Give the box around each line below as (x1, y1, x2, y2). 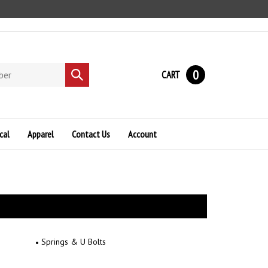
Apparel (28, 127, 54, 140)
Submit (71, 69, 95, 80)
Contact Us (72, 127, 110, 140)
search (71, 81, 94, 92)
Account (128, 127, 157, 140)
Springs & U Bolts (41, 236, 106, 247)
